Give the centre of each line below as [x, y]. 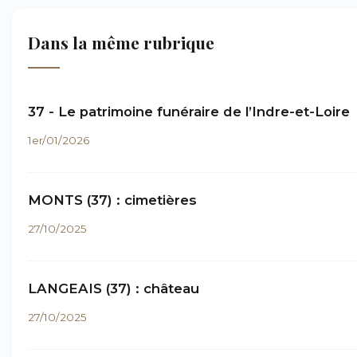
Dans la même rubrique [121, 42]
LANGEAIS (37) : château [114, 288]
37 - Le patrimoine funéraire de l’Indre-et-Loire [189, 112]
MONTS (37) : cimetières [112, 200]
